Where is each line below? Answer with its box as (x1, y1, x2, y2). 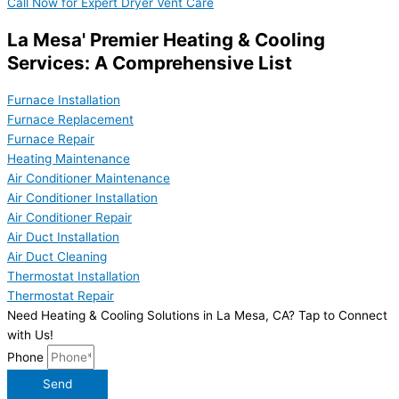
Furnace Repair (7, 131, 94, 146)
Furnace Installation (7, 92, 120, 107)
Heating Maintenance (7, 151, 130, 166)
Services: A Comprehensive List (7, 51, 292, 74)
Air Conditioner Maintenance (7, 170, 170, 185)
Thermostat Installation (7, 268, 140, 283)
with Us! (7, 327, 53, 342)
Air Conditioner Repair (7, 209, 132, 224)
